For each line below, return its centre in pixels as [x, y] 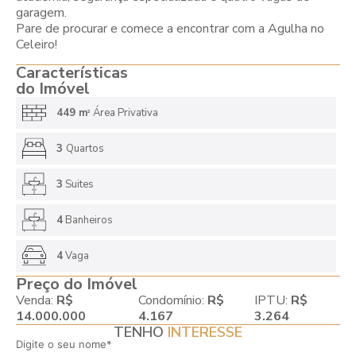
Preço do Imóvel [77, 284]
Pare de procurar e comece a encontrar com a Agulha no [170, 29]
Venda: [36, 300]
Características [72, 72]
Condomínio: [172, 300]
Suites [78, 184]
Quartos [85, 148]
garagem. [41, 13]
